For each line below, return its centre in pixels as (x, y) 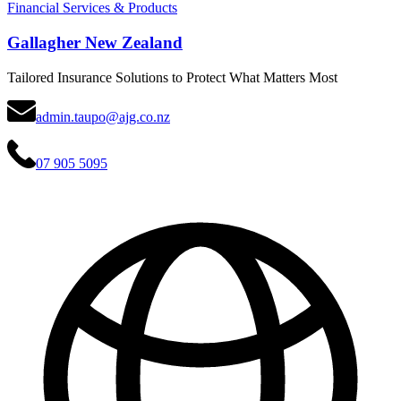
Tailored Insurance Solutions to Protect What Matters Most (172, 77)
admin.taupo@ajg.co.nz (103, 116)
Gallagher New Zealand (95, 42)
